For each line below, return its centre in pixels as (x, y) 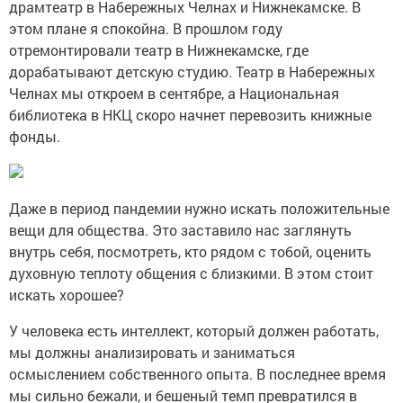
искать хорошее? (67, 295)
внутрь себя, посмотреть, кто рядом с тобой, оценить (190, 252)
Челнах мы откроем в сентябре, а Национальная (174, 94)
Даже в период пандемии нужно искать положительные (199, 209)
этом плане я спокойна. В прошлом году (146, 29)
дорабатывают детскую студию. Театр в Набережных (192, 72)
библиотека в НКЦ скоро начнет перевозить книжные (190, 115)
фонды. (36, 137)
